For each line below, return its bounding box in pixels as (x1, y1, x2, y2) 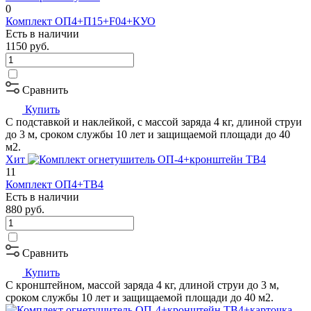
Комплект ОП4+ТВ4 (6, 178, 103, 190)
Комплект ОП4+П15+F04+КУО (6, 15, 155, 27)
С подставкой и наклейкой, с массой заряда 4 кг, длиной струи (6, 115, 302, 128)
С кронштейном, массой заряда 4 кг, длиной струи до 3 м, (6, 278, 279, 291)
